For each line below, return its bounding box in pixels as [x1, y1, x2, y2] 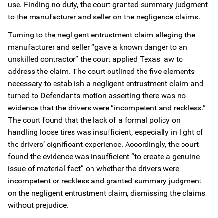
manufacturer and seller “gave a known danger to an [8, 42, 187, 52]
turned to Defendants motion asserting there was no [8, 91, 186, 100]
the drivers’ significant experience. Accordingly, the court [8, 140, 199, 149]
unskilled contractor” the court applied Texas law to [8, 54, 183, 64]
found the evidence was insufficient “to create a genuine [8, 152, 200, 161]
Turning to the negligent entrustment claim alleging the [8, 30, 195, 39]
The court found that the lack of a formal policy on [8, 115, 181, 125]
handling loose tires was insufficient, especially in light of [8, 127, 203, 137]
